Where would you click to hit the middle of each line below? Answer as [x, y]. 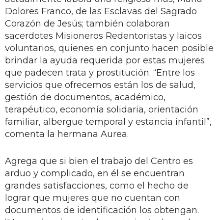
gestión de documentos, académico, [85, 97]
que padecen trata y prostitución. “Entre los [100, 72]
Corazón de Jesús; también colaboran [87, 23]
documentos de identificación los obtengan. [102, 210]
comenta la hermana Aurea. [67, 134]
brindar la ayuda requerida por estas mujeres [105, 60]
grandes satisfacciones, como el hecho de [97, 185]
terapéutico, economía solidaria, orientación [102, 109]
